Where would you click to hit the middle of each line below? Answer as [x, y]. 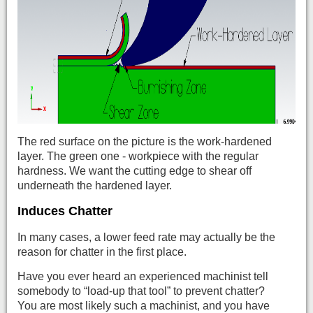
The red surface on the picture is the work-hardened [145, 141]
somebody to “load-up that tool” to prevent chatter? [141, 291]
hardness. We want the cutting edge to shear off [134, 170]
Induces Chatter [65, 211]
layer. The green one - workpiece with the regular [138, 156]
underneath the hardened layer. [95, 185]
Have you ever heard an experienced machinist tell [143, 276]
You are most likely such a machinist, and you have [144, 305]
